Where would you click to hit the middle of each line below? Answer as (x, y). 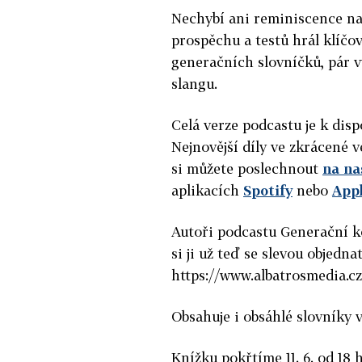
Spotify (268, 190)
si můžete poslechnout (247, 168)
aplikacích (207, 190)
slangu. (194, 83)
